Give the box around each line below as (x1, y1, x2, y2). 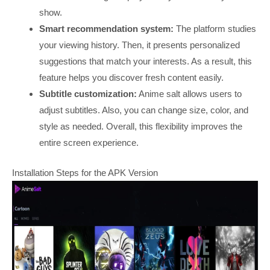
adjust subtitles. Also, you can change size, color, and (39, 105, 249, 116)
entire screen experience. (39, 137, 139, 148)
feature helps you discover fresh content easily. (39, 72, 224, 83)
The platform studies (176, 24, 257, 34)
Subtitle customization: (39, 89, 137, 99)
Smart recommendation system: (39, 24, 177, 34)
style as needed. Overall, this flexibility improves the (39, 121, 243, 132)
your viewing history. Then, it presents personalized (39, 40, 240, 51)
